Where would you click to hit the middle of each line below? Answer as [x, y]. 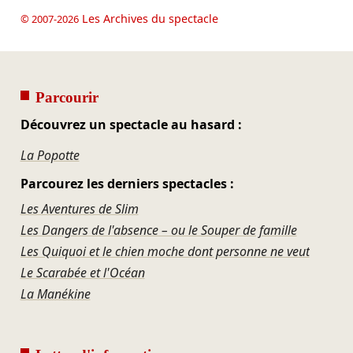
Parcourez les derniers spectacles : [127, 184]
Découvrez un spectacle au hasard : [131, 124]
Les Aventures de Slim [79, 208]
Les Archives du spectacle [148, 18]
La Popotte [50, 155]
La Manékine [55, 294]
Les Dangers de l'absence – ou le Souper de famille [158, 230]
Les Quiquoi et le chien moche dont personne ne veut [165, 251]
